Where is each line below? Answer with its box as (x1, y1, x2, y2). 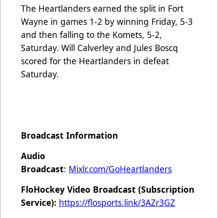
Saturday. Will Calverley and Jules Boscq (21, 42, 178, 54)
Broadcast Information (21, 129, 118, 142)
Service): (21, 197, 59, 209)
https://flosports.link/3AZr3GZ (59, 197, 175, 209)
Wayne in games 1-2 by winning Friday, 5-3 (21, 16, 193, 28)
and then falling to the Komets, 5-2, (21, 29, 162, 41)
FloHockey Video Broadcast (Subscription (21, 183, 194, 196)
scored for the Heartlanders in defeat (21, 55, 169, 67)
